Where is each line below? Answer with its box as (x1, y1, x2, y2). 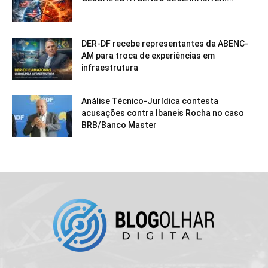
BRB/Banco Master (81, 120, 157, 130)
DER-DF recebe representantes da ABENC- (81, 39, 248, 49)
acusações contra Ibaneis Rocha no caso (81, 108, 244, 118)
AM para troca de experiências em (81, 51, 215, 61)
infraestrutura (81, 63, 138, 73)
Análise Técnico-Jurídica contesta (81, 96, 218, 106)
